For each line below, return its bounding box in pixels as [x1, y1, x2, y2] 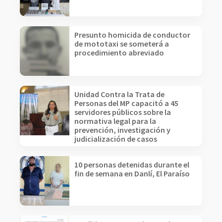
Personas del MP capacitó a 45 [74, 98, 178, 108]
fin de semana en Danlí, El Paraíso [74, 168, 190, 178]
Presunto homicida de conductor [74, 30, 190, 40]
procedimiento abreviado [74, 48, 164, 57]
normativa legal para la [74, 116, 156, 126]
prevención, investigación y [74, 125, 170, 135]
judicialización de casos [74, 134, 157, 144]
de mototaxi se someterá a [74, 39, 169, 49]
